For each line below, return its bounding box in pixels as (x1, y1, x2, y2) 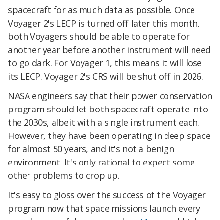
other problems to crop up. (8, 169, 120, 182)
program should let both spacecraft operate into (8, 103, 208, 115)
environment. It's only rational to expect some (8, 156, 195, 168)
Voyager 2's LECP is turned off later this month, (8, 17, 200, 29)
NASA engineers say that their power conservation (8, 90, 212, 102)
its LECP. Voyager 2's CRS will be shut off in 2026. (8, 70, 203, 82)
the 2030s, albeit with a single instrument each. (8, 116, 199, 129)
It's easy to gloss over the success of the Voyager (8, 189, 206, 201)
